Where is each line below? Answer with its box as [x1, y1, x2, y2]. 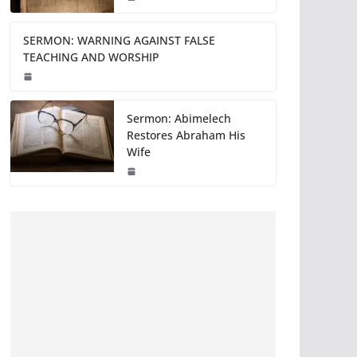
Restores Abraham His [127, 127, 245, 143]
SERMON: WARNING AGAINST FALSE [23, 33, 215, 49]
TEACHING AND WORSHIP [23, 49, 159, 65]
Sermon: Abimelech [127, 111, 231, 127]
